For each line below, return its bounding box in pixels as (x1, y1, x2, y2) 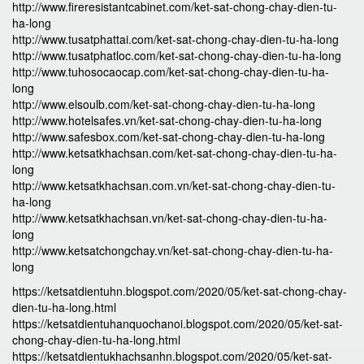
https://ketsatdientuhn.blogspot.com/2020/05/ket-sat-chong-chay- (12, 283, 347, 299)
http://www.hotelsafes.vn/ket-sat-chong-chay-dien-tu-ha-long (12, 112, 322, 128)
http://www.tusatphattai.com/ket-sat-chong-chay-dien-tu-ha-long (12, 31, 339, 47)
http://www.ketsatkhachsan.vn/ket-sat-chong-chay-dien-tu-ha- (12, 210, 327, 226)
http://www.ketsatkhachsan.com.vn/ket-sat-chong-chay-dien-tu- (12, 177, 336, 193)
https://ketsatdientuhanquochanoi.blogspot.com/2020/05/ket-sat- (12, 315, 343, 331)
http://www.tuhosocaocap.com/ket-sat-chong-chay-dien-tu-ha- (12, 63, 329, 80)
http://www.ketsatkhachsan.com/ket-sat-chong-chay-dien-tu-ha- (12, 145, 337, 161)
